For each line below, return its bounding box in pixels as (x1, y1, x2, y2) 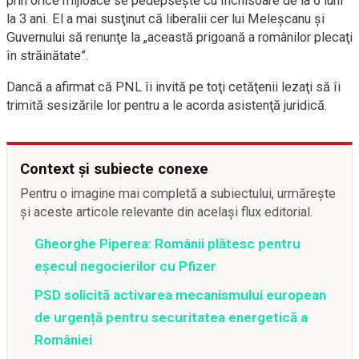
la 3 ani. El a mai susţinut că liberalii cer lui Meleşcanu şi (6, 10, 325, 26)
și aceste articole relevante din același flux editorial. (20, 204, 313, 220)
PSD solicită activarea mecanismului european (34, 286, 326, 303)
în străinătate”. (6, 47, 89, 63)
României (34, 331, 92, 348)
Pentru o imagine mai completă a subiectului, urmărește (20, 185, 336, 201)
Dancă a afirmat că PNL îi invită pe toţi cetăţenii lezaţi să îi (6, 79, 341, 95)
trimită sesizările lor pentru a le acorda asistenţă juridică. (6, 97, 328, 113)
